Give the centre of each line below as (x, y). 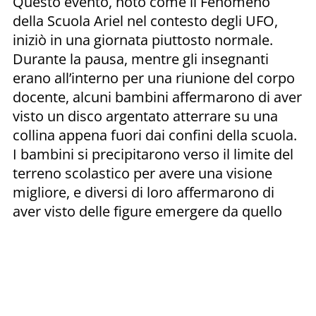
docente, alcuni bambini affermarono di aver (157, 97)
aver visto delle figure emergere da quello (147, 211)
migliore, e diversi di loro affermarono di (144, 192)
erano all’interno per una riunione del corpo (154, 78)
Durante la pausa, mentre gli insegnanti (141, 59)
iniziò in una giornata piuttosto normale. (143, 39)
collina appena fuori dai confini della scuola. (155, 135)
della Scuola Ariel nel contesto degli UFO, (145, 20)
